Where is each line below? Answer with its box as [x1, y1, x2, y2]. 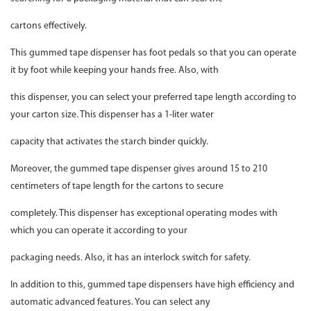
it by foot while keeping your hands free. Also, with [10, 65, 221, 76]
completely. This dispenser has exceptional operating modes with [10, 208, 278, 219]
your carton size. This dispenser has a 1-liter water [10, 110, 216, 121]
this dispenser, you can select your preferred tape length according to [10, 92, 296, 103]
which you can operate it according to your [10, 226, 190, 237]
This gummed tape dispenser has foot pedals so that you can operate [10, 48, 296, 59]
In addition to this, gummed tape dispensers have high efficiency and [10, 280, 294, 291]
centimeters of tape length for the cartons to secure [10, 181, 226, 192]
